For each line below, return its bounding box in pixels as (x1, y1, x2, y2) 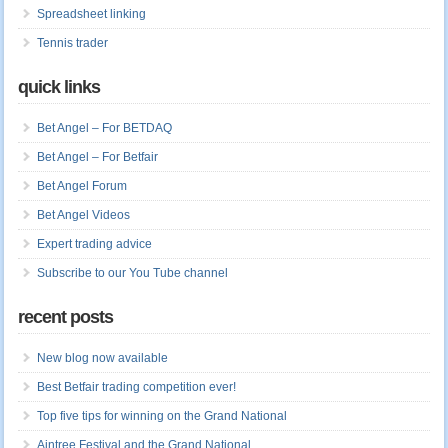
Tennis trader (36, 36, 108, 51)
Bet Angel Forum (36, 179, 127, 194)
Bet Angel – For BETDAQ (36, 121, 172, 136)
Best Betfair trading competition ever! (36, 380, 236, 395)
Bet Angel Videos (36, 208, 130, 223)
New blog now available (36, 351, 168, 366)
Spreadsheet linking (36, 7, 146, 22)
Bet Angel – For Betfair (36, 150, 158, 165)
